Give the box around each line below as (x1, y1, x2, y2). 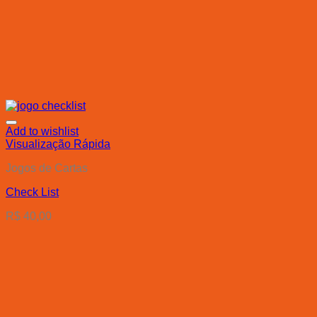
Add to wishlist (6, 125, 79, 138)
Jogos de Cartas (6, 162, 88, 175)
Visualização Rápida (6, 138, 110, 151)
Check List (6, 186, 59, 199)
